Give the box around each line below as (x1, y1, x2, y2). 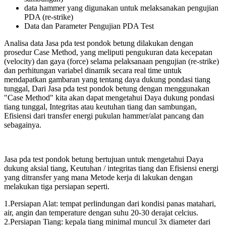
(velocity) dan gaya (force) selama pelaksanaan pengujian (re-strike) (4, 56, 219, 66)
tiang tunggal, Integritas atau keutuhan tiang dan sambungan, (4, 102, 197, 111)
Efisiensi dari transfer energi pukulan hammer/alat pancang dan (4, 111, 204, 120)
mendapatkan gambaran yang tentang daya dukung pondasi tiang (4, 75, 210, 84)
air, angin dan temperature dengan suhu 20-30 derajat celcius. (4, 208, 198, 217)
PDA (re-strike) (24, 12, 73, 21)
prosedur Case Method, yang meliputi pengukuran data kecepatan (4, 47, 212, 56)
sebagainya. (4, 120, 41, 129)
